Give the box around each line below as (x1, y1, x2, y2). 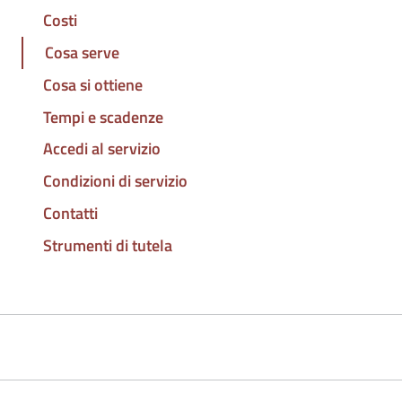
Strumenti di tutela (43, 232, 172, 258)
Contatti (43, 200, 98, 225)
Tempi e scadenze (43, 104, 163, 129)
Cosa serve (45, 40, 119, 66)
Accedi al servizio (43, 136, 161, 162)
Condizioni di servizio (43, 169, 188, 194)
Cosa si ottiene (43, 72, 143, 97)
